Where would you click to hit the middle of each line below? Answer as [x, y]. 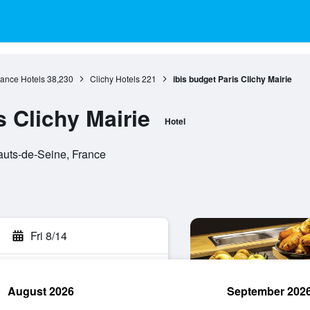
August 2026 [41, 291]
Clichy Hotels [115, 79]
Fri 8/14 [49, 236]
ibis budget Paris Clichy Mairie [232, 79]
